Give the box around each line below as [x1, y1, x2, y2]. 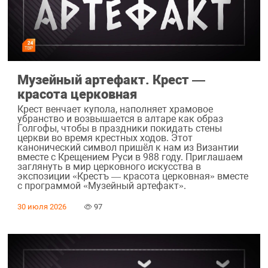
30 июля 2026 [17, 202, 66, 212]
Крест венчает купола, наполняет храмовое [17, 103, 213, 115]
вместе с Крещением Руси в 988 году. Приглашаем [17, 151, 243, 163]
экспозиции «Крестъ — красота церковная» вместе [17, 170, 248, 182]
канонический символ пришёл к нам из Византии [17, 142, 239, 154]
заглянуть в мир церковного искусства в [17, 161, 201, 173]
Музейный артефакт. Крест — [17, 71, 205, 87]
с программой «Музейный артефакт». [17, 180, 186, 192]
